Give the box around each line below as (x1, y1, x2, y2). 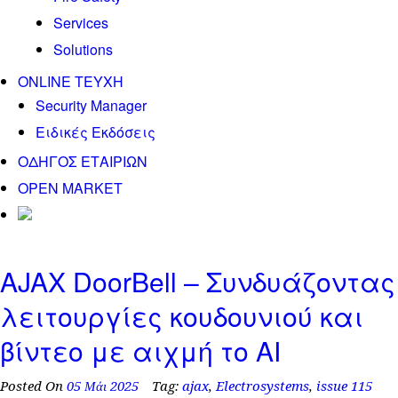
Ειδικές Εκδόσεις (36, 122, 155, 142)
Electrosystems (216, 378, 309, 394)
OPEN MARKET (18, 178, 123, 198)
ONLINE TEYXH (18, 71, 123, 92)
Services (53, 12, 108, 33)
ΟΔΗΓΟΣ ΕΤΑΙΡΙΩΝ (18, 151, 147, 171)
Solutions (53, 39, 113, 60)
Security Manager (36, 95, 147, 115)
